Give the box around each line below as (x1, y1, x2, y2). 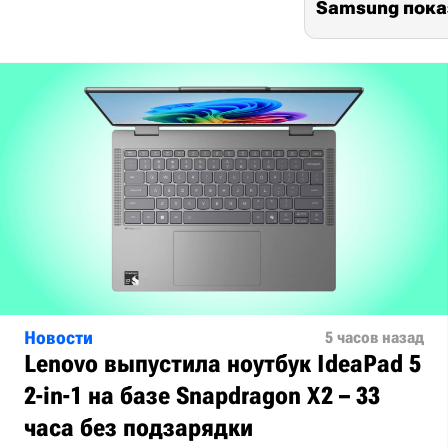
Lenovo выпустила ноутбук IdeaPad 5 (24, 349, 421, 378)
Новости (24, 326, 93, 348)
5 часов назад (325, 327, 424, 347)
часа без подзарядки (24, 413, 253, 442)
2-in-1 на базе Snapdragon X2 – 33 (24, 381, 380, 410)
